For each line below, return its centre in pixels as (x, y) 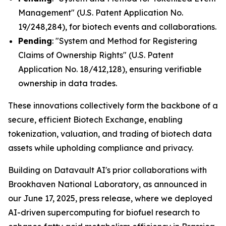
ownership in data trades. (68, 83)
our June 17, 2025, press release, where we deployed (110, 198)
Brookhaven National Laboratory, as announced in (107, 184)
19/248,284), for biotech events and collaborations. (117, 27)
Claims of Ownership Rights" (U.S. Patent (96, 55)
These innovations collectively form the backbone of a (113, 105)
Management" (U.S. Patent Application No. (101, 13)
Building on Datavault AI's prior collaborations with (107, 170)
